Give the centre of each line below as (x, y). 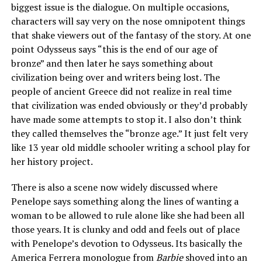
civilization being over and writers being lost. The (115, 77)
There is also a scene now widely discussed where (114, 187)
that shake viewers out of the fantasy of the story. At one (131, 35)
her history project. (53, 162)
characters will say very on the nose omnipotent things (128, 21)
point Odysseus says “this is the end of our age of (114, 49)
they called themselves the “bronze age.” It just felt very (129, 134)
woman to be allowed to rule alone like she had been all (127, 216)
